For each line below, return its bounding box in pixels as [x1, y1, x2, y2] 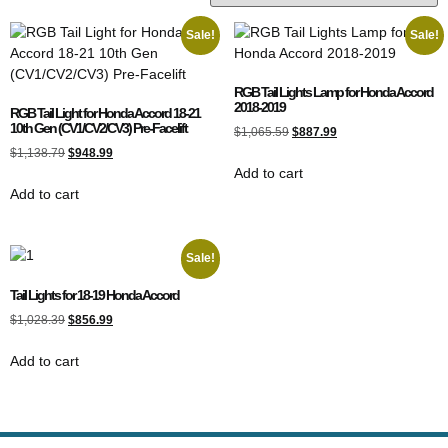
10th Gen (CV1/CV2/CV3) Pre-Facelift [10, 119, 187, 136]
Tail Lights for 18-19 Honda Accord [10, 286, 179, 303]
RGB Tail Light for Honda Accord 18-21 [10, 104, 200, 121]
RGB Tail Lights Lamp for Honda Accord [234, 83, 433, 100]
